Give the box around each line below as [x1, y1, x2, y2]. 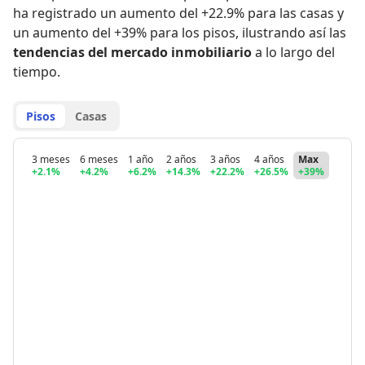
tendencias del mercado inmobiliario [13, 43, 252, 61]
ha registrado [13, 4, 97, 22]
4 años [254, 152, 284, 166]
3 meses [32, 152, 70, 166]
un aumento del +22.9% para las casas [100, 4, 334, 22]
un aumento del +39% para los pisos [13, 24, 235, 42]
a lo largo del [255, 43, 335, 61]
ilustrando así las [242, 24, 346, 42]
